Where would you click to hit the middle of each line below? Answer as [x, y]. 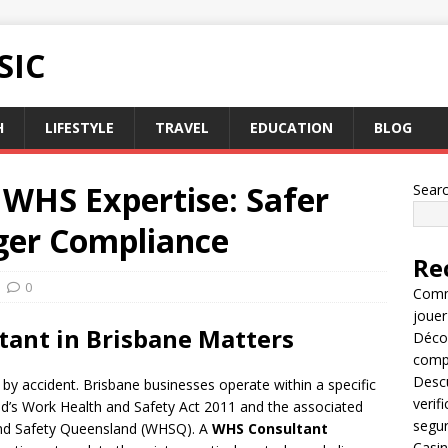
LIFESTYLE [79, 127]
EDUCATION [291, 127]
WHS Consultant [270, 428]
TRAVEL [182, 127]
